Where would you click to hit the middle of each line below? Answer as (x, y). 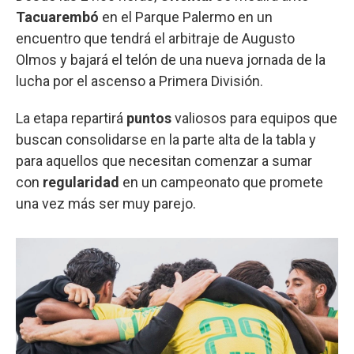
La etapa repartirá (71, 118)
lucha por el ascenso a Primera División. (139, 81)
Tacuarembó (57, 17)
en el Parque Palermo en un (186, 17)
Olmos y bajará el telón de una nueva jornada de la (171, 59)
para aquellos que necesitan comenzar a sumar (164, 160)
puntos (149, 118)
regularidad (81, 182)
